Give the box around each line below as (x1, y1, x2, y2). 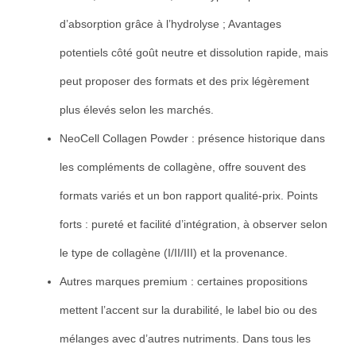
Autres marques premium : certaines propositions (60, 274, 308, 288)
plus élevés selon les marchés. (60, 103, 214, 116)
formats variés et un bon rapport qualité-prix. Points (60, 188, 318, 202)
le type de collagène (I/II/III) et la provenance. (60, 246, 288, 259)
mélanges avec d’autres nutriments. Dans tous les (60, 331, 311, 345)
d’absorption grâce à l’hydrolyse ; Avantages (60, 17, 281, 30)
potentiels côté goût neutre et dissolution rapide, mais (60, 45, 328, 59)
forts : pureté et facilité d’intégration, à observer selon (60, 217, 327, 230)
